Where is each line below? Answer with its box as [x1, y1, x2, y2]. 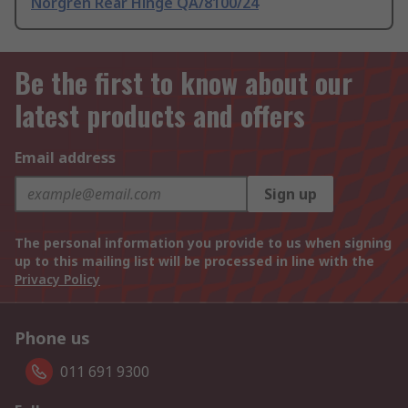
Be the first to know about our [15, 62, 352, 104]
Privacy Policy [15, 270, 100, 289]
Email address [15, 148, 116, 168]
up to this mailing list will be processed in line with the [15, 252, 374, 270]
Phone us [15, 327, 90, 350]
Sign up [264, 184, 317, 205]
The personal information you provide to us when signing [15, 234, 392, 252]
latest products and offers [15, 95, 305, 137]
